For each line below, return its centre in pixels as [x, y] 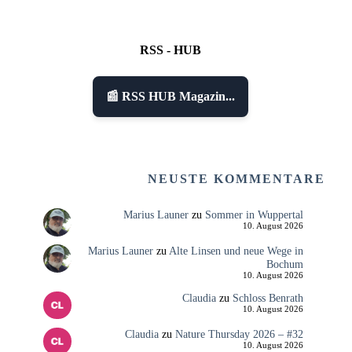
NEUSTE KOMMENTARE [237, 179]
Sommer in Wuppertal [254, 215]
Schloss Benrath [268, 297]
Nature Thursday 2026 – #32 [239, 334]
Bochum [284, 264]
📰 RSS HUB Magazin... [171, 97]
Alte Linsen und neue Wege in [236, 251]
